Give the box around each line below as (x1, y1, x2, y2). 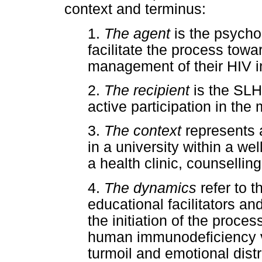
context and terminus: (64, 1, 206, 18)
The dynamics (104, 180, 196, 196)
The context (104, 123, 181, 139)
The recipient (104, 82, 189, 99)
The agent (104, 26, 170, 42)
